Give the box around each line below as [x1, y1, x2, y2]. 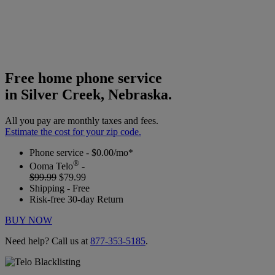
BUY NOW [5, 215, 52, 226]
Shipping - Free [29, 183, 90, 194]
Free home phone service [5, 69, 162, 86]
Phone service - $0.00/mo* [29, 147, 133, 158]
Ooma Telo [29, 161, 73, 172]
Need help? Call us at [5, 236, 90, 247]
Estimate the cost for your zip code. [5, 126, 141, 137]
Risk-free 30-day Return [29, 194, 123, 205]
